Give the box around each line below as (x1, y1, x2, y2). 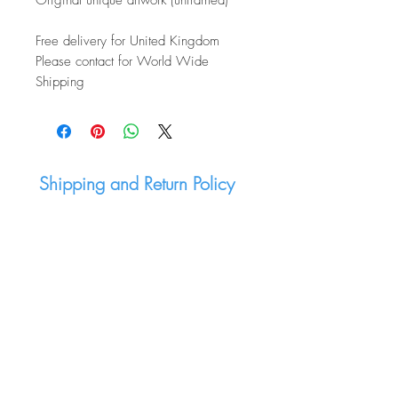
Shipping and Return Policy (39, 171, 235, 195)
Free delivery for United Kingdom (36, 32, 219, 50)
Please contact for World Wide (36, 52, 209, 70)
